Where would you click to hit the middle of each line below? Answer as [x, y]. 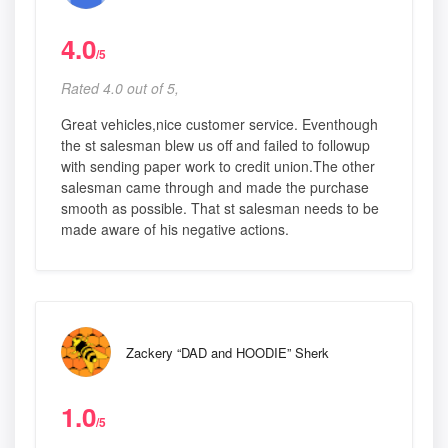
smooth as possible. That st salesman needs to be [220, 208]
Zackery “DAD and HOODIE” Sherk [227, 353]
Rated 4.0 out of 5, [120, 88]
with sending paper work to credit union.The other [218, 166]
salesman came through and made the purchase [215, 187]
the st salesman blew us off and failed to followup [215, 145]
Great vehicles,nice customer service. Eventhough [219, 124]
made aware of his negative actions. [175, 229]
